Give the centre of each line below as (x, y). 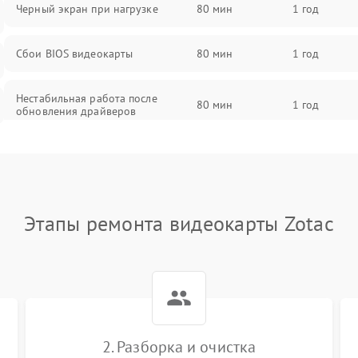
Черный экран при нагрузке (87, 9)
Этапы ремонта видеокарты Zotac (179, 223)
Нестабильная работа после (87, 98)
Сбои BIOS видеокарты (75, 54)
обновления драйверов (76, 111)
